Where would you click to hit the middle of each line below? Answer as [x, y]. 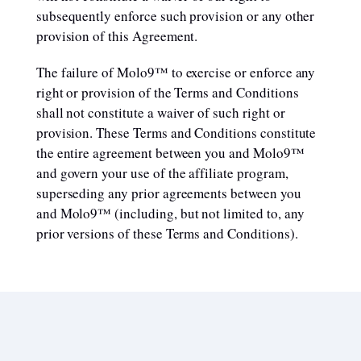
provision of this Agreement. [117, 36]
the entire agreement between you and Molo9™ [170, 153]
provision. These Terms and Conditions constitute [176, 133]
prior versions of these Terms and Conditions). [167, 233]
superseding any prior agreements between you [168, 193]
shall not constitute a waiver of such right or [160, 112]
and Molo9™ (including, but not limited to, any [170, 213]
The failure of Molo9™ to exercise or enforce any [176, 72]
